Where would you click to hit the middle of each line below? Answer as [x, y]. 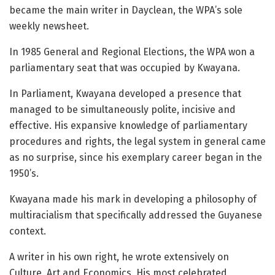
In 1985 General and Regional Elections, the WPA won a [132, 52]
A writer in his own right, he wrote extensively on [119, 257]
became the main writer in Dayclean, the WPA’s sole [126, 10]
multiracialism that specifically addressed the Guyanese [136, 215]
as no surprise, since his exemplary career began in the [136, 157]
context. [28, 231]
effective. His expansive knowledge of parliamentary [128, 125]
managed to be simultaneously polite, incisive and [122, 109]
